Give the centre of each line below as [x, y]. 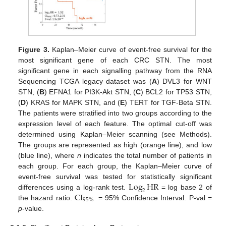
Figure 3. [34, 49]
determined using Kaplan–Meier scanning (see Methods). [115, 134]
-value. [33, 209]
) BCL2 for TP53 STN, [176, 92]
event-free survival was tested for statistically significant [115, 176]
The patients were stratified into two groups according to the [115, 113]
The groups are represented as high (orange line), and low [115, 145]
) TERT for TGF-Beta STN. [168, 102]
